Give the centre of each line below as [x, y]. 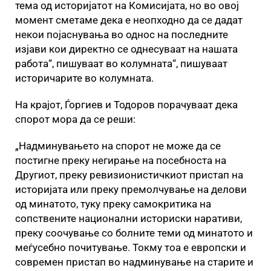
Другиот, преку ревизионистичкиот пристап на [129, 175]
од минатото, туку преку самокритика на [113, 204]
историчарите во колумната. [84, 78]
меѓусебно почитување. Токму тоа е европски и [131, 247]
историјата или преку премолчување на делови [131, 189]
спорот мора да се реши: [75, 119]
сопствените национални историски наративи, [129, 218]
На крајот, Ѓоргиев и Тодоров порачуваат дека [126, 105]
